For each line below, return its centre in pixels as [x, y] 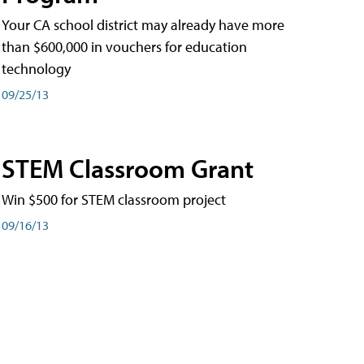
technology [36, 68]
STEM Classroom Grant [128, 168]
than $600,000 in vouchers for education [124, 46]
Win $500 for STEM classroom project [114, 199]
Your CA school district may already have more [143, 24]
